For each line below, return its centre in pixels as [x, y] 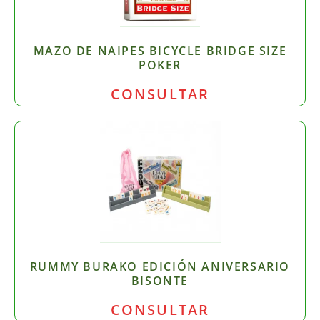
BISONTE [160, 280]
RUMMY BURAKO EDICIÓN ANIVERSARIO [160, 266]
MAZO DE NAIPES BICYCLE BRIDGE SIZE [160, 50]
